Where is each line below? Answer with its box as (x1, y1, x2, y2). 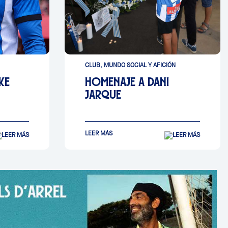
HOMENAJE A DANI (85, 77, 169, 86)
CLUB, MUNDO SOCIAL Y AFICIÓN (85, 61, 176, 69)
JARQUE (85, 90, 121, 99)
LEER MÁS (85, 129, 112, 137)
